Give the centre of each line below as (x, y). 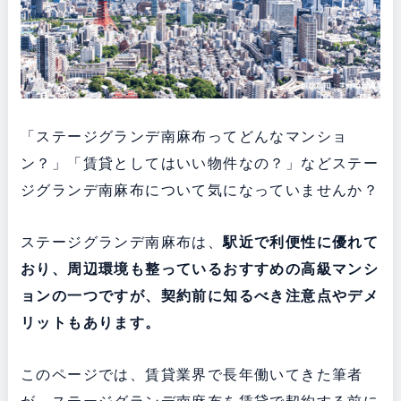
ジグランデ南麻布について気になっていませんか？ (200, 190)
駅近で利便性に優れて (301, 242)
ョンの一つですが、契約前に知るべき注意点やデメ (200, 295)
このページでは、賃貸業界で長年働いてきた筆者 (192, 374)
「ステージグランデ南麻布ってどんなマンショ (184, 136)
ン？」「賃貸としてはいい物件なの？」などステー (200, 163)
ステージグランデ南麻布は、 (122, 242)
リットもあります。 (90, 322)
